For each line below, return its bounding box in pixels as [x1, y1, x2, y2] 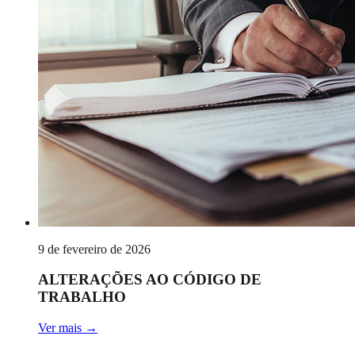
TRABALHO [38, 288, 126, 306]
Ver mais [38, 321, 82, 335]
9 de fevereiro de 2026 [38, 242, 151, 256]
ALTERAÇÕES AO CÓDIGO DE [38, 271, 261, 288]
